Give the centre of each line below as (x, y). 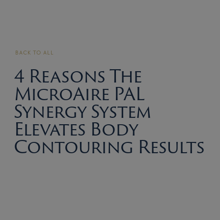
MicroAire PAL (79, 93)
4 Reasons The (78, 75)
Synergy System (83, 111)
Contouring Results (109, 146)
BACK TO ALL (35, 53)
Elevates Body (76, 128)
